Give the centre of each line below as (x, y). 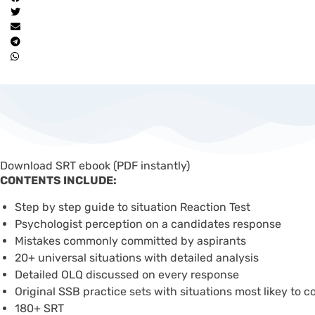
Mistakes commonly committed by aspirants (130, 240)
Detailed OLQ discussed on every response (127, 274)
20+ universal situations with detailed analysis (137, 257)
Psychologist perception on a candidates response (148, 224)
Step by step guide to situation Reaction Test (133, 207)
